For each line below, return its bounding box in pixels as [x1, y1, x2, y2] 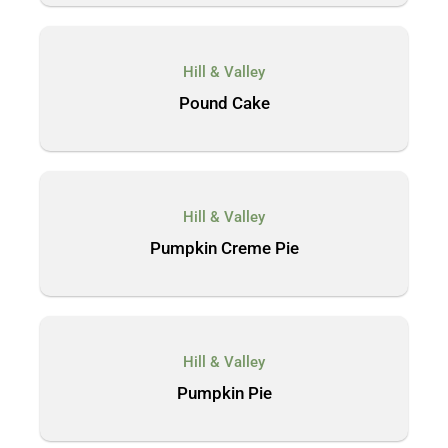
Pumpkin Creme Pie [149, 238, 299, 258]
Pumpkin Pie [176, 383, 272, 403]
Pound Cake [178, 93, 270, 113]
